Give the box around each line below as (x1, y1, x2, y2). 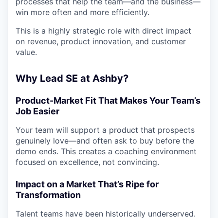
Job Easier (16, 106, 59, 116)
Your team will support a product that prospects (16, 125, 195, 135)
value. (16, 47, 37, 57)
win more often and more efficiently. (16, 7, 149, 17)
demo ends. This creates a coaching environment (16, 146, 197, 156)
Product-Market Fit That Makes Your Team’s (16, 95, 200, 106)
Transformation (16, 190, 81, 200)
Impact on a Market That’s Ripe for (16, 179, 159, 189)
